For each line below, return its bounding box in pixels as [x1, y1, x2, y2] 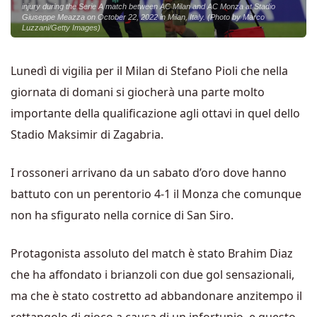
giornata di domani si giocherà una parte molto [11, 84, 265, 100]
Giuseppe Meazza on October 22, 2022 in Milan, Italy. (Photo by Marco [22, 13, 265, 21]
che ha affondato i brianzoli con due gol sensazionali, [11, 267, 294, 282]
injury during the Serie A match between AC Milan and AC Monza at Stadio [22, 2, 275, 11]
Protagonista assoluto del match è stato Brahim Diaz [11, 246, 293, 261]
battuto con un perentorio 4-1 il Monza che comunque [11, 186, 301, 202]
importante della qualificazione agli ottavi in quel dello [11, 105, 300, 121]
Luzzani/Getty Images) [22, 23, 100, 32]
